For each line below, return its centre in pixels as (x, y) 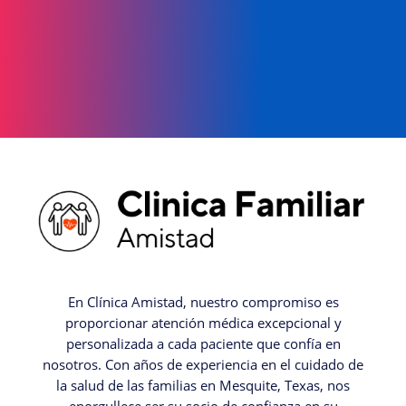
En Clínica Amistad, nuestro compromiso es (203, 302)
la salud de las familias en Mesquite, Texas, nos (203, 386)
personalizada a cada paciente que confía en (203, 344)
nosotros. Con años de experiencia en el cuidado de (203, 365)
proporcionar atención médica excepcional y (203, 323)
